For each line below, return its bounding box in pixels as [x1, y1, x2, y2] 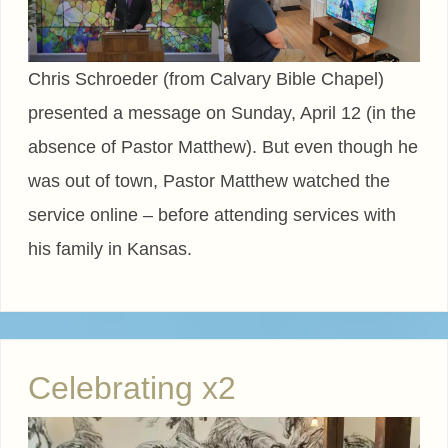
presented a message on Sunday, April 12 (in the [28, 103, 416, 124]
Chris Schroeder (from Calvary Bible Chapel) [28, 69, 384, 90]
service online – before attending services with [28, 205, 396, 226]
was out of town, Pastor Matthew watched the [28, 171, 390, 192]
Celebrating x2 [28, 370, 236, 407]
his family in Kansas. [28, 239, 192, 260]
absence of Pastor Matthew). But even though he [28, 137, 418, 158]
